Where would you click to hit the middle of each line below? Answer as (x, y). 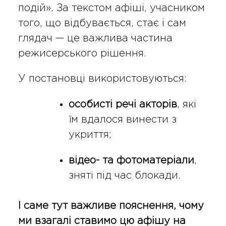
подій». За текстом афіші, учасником (111, 8)
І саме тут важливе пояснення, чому (111, 206)
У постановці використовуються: (102, 79)
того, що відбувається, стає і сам (102, 23)
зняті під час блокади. (124, 176)
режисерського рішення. (82, 54)
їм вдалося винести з (122, 120)
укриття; (90, 135)
